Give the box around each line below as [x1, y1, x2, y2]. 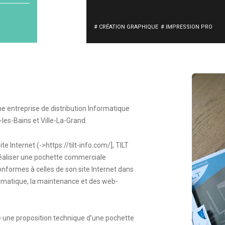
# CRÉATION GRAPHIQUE [93, 24, 158, 30]
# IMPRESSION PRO [160, 24, 212, 30]
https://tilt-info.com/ [46, 141, 111, 149]
